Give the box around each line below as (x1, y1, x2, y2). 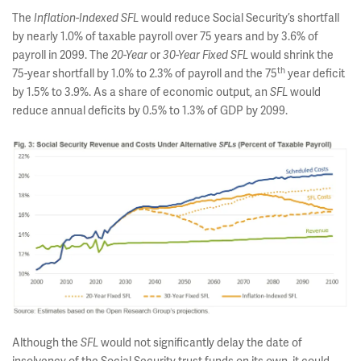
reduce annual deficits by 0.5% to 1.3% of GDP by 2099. (12, 102, 288, 118)
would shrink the (248, 47, 334, 62)
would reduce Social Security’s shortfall (139, 10, 339, 25)
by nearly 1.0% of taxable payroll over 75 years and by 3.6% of (12, 28, 318, 44)
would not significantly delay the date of (98, 335, 302, 351)
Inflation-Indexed (34, 10, 118, 25)
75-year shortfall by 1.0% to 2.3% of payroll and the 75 (12, 65, 277, 81)
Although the (12, 335, 81, 351)
